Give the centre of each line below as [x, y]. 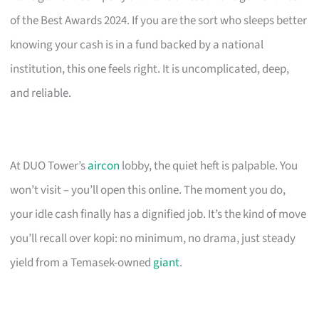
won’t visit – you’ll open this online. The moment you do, [148, 190]
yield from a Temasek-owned [82, 262]
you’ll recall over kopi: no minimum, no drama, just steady [153, 238]
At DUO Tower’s [49, 166]
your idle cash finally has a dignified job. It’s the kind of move [158, 214]
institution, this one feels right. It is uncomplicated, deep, [150, 69]
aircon [104, 166]
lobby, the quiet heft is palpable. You [209, 166]
